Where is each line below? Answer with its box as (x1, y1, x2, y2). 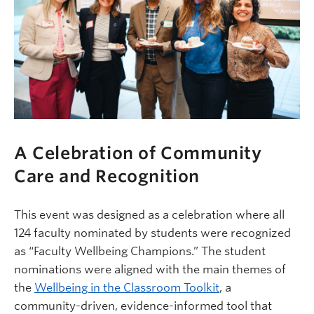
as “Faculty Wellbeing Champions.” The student (14, 245, 266, 259)
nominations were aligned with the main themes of (14, 263, 286, 277)
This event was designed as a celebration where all (14, 208, 285, 222)
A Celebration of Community (14, 143, 262, 164)
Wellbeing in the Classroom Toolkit (34, 281, 219, 295)
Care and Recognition (14, 166, 200, 187)
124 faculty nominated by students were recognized (14, 226, 291, 240)
